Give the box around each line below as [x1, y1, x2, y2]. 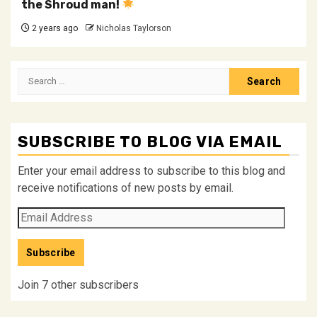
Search [17, 68, 55, 82]
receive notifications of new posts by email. [18, 180, 234, 195]
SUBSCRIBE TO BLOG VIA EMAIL [18, 132, 282, 151]
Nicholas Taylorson [96, 23, 171, 33]
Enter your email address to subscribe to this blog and [18, 163, 285, 178]
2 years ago [30, 23, 78, 33]
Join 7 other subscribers [18, 277, 139, 292]
